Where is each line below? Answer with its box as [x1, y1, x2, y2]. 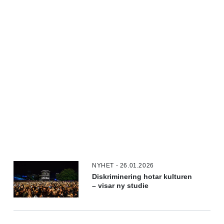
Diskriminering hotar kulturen [92, 172, 192, 180]
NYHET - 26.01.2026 [92, 161, 154, 169]
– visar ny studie [92, 181, 149, 189]
